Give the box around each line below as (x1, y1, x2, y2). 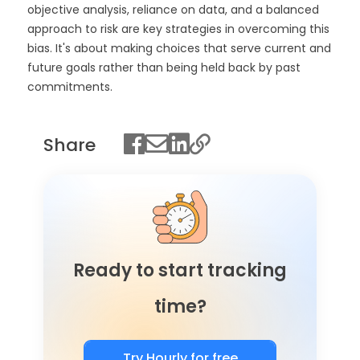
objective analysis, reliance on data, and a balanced (27, 2, 319, 18)
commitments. (27, 79, 112, 96)
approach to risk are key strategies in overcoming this (27, 21, 329, 38)
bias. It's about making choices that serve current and (27, 40, 331, 57)
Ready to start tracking (73, 258, 287, 284)
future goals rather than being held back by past (27, 59, 301, 76)
